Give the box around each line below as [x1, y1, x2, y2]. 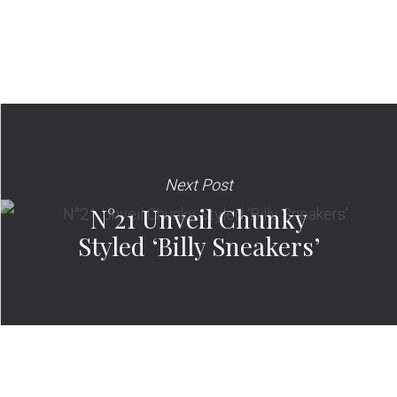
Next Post [165, 175, 233, 194]
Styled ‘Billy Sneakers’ [78, 229, 320, 262]
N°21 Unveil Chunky [90, 201, 307, 235]
